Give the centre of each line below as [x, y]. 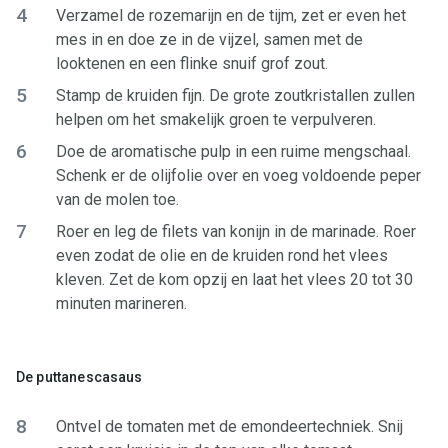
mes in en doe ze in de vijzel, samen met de [209, 39]
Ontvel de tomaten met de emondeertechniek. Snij [229, 426]
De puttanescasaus [79, 377]
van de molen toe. [117, 199]
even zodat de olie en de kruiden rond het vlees [222, 255]
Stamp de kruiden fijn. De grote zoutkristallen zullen [235, 95]
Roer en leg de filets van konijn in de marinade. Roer [236, 231]
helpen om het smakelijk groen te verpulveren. [216, 119]
